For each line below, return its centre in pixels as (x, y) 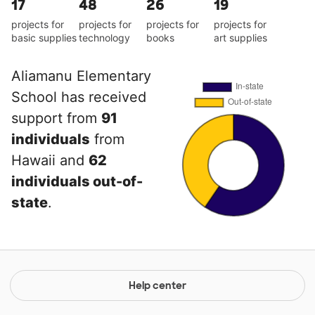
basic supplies (44, 37)
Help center (157, 285)
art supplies (240, 37)
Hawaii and (50, 160)
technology (104, 37)
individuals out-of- (77, 181)
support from (56, 118)
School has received (79, 97)
